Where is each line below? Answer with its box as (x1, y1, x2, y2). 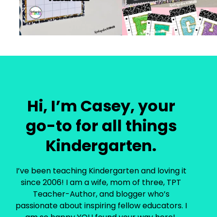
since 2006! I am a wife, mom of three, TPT (21, 176, 182, 188)
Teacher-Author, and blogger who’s (32, 188, 170, 200)
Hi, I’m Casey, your (27, 94, 175, 117)
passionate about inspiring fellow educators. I (15, 200, 187, 211)
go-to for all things (25, 114, 177, 137)
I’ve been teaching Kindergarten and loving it (15, 165, 186, 176)
